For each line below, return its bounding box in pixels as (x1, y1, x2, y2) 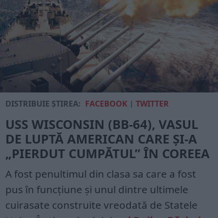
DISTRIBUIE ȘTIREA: (5, 98, 81, 109)
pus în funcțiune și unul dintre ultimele (5, 182, 189, 196)
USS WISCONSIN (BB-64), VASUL (5, 115, 199, 133)
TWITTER (136, 98, 169, 109)
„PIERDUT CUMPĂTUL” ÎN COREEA (5, 145, 210, 162)
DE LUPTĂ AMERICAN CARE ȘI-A (5, 130, 198, 147)
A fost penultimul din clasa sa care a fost (5, 166, 197, 181)
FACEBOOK (85, 98, 128, 109)
